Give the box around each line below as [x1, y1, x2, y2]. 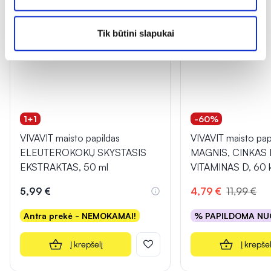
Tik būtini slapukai [97, 28, 174, 38]
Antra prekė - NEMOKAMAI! [24, 211, 136, 221]
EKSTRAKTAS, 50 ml [20, 161, 108, 174]
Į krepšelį [70, 239, 103, 250]
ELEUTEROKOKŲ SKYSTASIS [20, 146, 146, 159]
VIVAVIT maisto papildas [20, 132, 120, 145]
